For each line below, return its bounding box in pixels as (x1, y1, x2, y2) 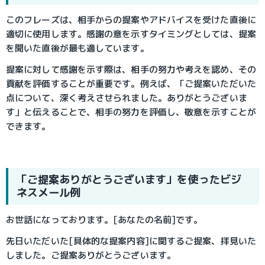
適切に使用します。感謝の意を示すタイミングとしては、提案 (6, 27, 256, 40)
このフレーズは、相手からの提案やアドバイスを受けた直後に (6, 13, 256, 26)
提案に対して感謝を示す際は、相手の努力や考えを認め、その (6, 63, 256, 76)
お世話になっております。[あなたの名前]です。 (6, 214, 203, 227)
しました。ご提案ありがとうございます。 (6, 249, 176, 262)
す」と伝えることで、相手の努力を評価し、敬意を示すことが (6, 105, 256, 118)
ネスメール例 (16, 185, 81, 200)
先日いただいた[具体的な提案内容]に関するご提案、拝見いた (6, 235, 256, 248)
